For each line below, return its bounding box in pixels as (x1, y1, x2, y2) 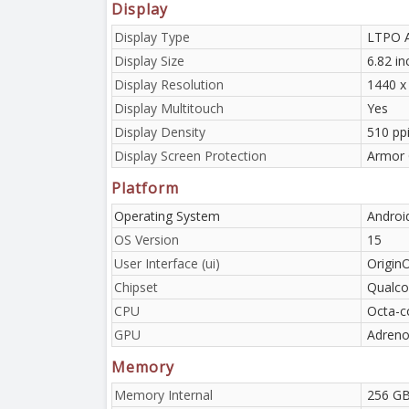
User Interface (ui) (114, 254, 220, 272)
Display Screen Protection (114, 146, 267, 164)
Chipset (114, 278, 158, 296)
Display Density (114, 122, 205, 141)
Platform (111, 177, 179, 198)
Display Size (114, 51, 184, 69)
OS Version (114, 230, 179, 248)
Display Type (114, 27, 190, 46)
